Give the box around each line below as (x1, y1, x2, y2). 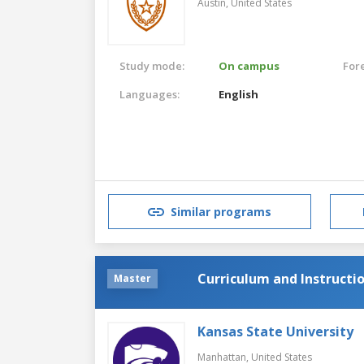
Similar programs (171, 204, 271, 220)
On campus (219, 58, 280, 73)
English (219, 86, 259, 102)
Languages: (119, 86, 180, 102)
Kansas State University (197, 322, 353, 340)
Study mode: (119, 58, 184, 73)
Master (114, 271, 151, 285)
